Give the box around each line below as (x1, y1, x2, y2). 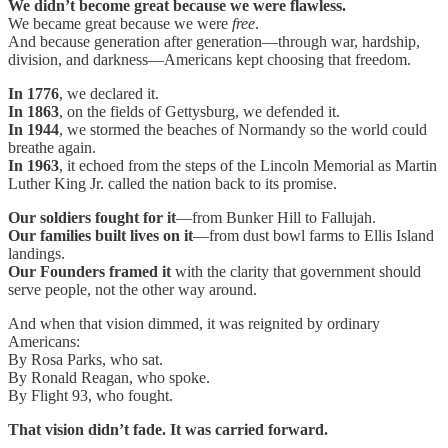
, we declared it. (59, 84, 159, 102)
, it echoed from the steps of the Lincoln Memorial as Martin (59, 156, 437, 174)
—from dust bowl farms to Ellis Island (193, 226, 434, 244)
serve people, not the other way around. (8, 280, 257, 298)
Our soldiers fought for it (8, 208, 176, 226)
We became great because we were (8, 14, 232, 32)
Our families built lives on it (8, 226, 193, 244)
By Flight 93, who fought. (8, 386, 173, 404)
